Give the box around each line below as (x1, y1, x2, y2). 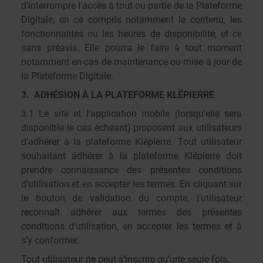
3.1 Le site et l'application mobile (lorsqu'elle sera (21, 108, 242, 119)
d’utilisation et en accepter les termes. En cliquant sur (21, 178, 242, 190)
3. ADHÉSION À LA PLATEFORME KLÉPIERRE (21, 89, 214, 100)
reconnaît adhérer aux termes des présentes (21, 207, 242, 218)
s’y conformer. (21, 235, 79, 246)
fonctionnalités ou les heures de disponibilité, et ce (21, 28, 242, 39)
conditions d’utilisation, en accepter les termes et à (21, 221, 242, 232)
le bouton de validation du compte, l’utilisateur (21, 193, 242, 204)
